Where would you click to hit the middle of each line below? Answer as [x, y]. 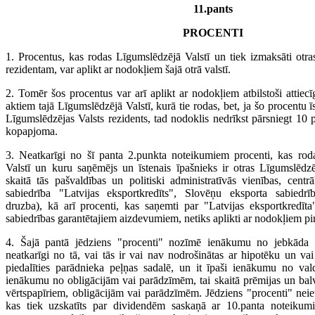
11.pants [213, 9]
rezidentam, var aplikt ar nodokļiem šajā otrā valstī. [118, 69]
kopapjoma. [32, 131]
